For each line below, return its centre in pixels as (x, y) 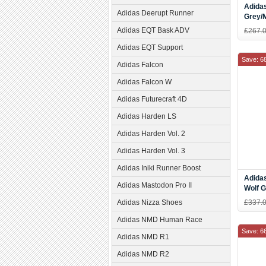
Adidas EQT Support (150, 47)
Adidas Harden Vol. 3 (151, 151)
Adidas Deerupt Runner (155, 13)
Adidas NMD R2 (143, 254)
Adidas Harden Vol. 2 (151, 134)
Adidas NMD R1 (143, 237)
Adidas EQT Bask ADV (153, 30)
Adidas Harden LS (147, 116)
